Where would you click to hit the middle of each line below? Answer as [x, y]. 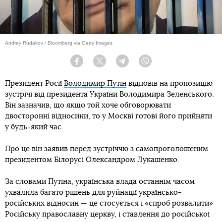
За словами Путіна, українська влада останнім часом [100, 182]
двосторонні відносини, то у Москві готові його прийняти [109, 116]
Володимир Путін [95, 84]
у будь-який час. [34, 127]
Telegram [140, 65]
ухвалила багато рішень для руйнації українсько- [93, 193]
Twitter [114, 65]
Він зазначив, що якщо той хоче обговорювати [88, 106]
